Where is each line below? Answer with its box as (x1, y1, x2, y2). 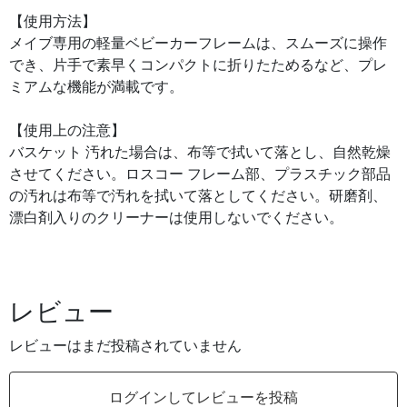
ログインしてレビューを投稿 (109, 390, 298, 405)
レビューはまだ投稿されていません (9, 338, 242, 353)
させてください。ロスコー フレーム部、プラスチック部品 (9, 166, 391, 182)
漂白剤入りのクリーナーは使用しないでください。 (9, 210, 343, 225)
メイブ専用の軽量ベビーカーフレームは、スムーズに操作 (9, 35, 387, 51)
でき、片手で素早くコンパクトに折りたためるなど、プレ (9, 57, 387, 73)
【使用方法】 (9, 14, 96, 29)
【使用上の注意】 (9, 123, 125, 138)
